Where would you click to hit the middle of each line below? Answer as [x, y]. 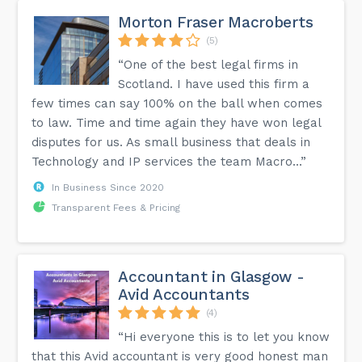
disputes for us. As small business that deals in [171, 142]
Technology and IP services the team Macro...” [169, 161]
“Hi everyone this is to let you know [224, 337]
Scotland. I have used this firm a [214, 84]
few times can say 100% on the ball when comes [177, 103]
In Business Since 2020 [108, 187]
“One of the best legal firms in [208, 64]
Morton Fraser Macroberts [216, 22]
